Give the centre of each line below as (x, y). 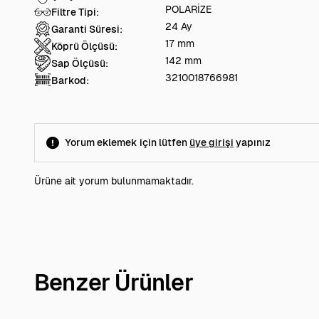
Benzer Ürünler (114, 283)
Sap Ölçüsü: (80, 64)
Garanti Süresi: (87, 30)
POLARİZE (188, 10)
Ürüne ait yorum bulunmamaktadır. (114, 181)
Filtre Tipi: (75, 12)
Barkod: (70, 81)
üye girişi (211, 143)
